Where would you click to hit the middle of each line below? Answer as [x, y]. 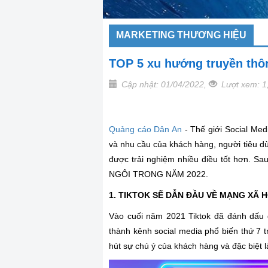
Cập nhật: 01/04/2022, [165, 84]
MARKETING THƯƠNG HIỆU [181, 35]
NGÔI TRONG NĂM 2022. [159, 174]
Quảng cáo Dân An [146, 129]
